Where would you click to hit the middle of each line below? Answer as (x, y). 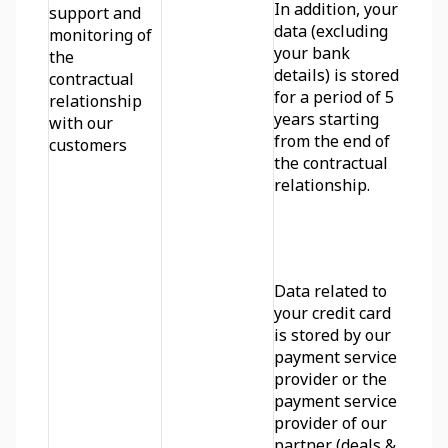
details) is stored (336, 75)
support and (95, 13)
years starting (326, 119)
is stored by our (332, 335)
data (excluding (331, 31)
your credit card (332, 313)
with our (81, 123)
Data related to (330, 291)
